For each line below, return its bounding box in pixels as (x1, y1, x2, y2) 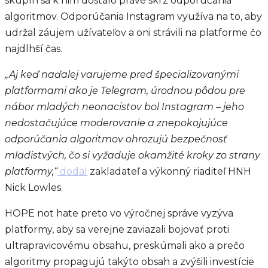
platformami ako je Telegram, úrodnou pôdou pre (5, 85, 245, 96)
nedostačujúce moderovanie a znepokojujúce (5, 117, 228, 129)
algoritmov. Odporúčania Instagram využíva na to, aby (5, 11, 262, 22)
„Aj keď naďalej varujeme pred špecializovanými (5, 69, 239, 80)
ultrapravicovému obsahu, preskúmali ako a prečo (5, 240, 245, 251)
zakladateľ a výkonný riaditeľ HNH (87, 166, 251, 177)
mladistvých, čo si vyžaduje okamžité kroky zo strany (5, 150, 260, 161)
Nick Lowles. (5, 182, 63, 193)
